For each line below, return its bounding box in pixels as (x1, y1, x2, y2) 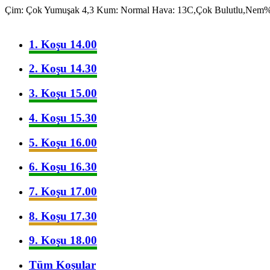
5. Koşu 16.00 (29, 136, 97, 149)
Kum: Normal (96, 5, 152, 15)
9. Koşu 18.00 (29, 234, 97, 247)
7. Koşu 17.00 (29, 185, 97, 198)
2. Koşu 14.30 (29, 62, 97, 75)
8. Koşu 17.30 (29, 209, 97, 222)
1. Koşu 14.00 (29, 37, 97, 51)
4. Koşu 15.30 (29, 111, 97, 124)
